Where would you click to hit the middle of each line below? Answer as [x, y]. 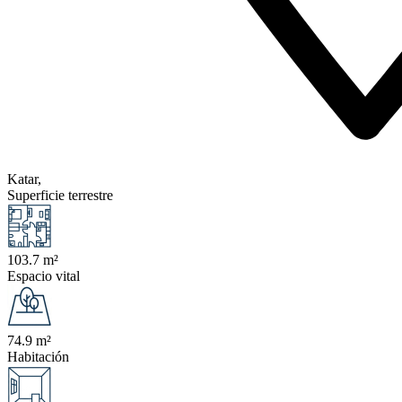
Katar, [24, 179]
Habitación [38, 357]
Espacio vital [44, 276]
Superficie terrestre [60, 196]
